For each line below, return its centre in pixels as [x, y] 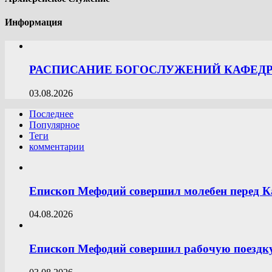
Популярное [54, 124]
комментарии [57, 146]
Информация [34, 22]
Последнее [51, 114]
